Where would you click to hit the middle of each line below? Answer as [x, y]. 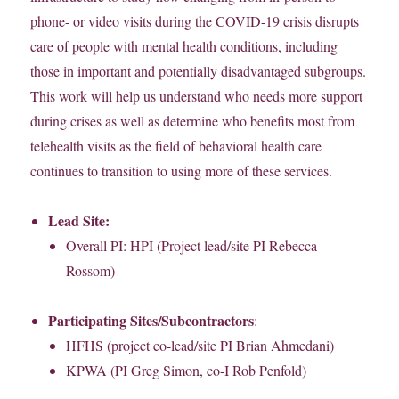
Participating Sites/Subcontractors [151, 321]
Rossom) [91, 271]
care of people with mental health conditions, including [184, 46]
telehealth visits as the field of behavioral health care [176, 146]
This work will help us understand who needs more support [197, 96]
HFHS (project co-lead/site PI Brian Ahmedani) [200, 346]
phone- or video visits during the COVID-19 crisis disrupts [195, 21]
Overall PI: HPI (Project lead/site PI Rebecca [192, 246]
